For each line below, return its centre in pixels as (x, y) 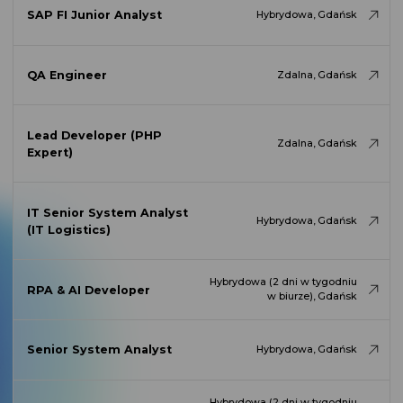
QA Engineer (67, 76)
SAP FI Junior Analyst (94, 15)
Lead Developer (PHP (94, 135)
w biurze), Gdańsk (312, 296)
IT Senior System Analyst (107, 212)
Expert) (49, 152)
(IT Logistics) (68, 229)
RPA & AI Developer (88, 290)
